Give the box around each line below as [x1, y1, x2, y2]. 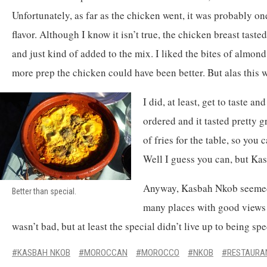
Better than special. [12, 187, 76, 196]
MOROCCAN [84, 247, 128, 258]
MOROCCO [141, 247, 179, 258]
